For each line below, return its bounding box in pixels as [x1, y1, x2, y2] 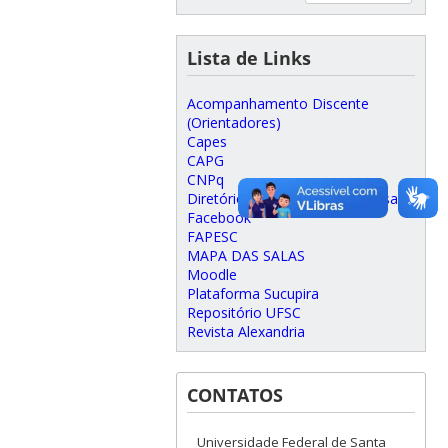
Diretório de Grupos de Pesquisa [186, 189, 398, 209]
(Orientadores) [186, 113, 281, 133]
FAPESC [186, 227, 238, 247]
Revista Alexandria [186, 322, 305, 342]
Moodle [186, 265, 237, 285]
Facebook [186, 208, 251, 228]
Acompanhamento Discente [186, 94, 369, 114]
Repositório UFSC [186, 303, 301, 323]
